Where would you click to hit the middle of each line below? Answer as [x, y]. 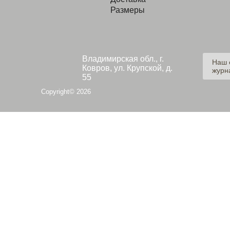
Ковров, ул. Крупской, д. [127, 68]
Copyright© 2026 [66, 92]
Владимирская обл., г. [123, 59]
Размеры [128, 10]
